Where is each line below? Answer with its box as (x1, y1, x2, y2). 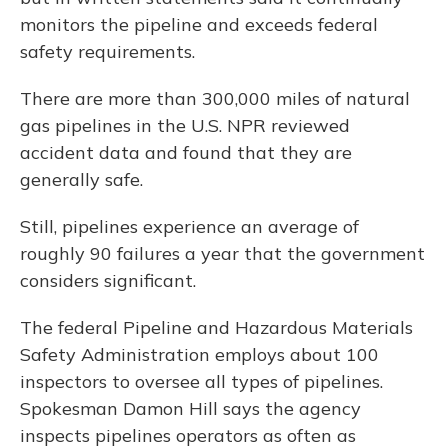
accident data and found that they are (20, 141, 352, 165)
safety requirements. (20, 40, 195, 64)
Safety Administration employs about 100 (20, 343, 379, 367)
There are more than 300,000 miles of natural (20, 87, 410, 111)
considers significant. (20, 269, 196, 293)
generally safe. (20, 168, 143, 192)
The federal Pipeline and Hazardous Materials (20, 316, 413, 340)
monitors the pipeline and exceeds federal (20, 13, 378, 37)
